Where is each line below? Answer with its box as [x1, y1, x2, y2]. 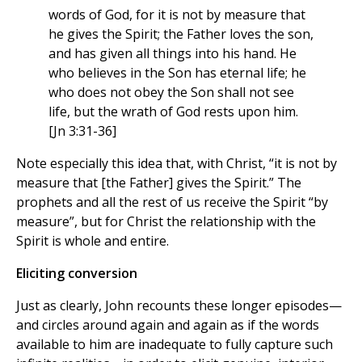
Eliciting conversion [16, 264, 137, 283]
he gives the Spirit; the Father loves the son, [48, 25, 314, 44]
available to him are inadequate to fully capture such [16, 335, 333, 354]
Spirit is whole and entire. [16, 232, 169, 250]
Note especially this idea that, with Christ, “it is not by [16, 154, 337, 173]
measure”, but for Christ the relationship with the [16, 213, 316, 231]
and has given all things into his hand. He [48, 44, 297, 63]
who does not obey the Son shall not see [48, 83, 294, 102]
